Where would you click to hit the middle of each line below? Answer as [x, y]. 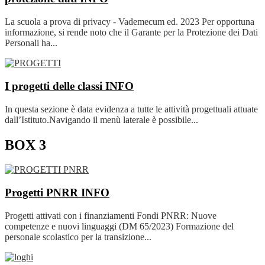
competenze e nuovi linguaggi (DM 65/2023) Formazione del [119, 226]
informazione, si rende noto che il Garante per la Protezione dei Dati [131, 33]
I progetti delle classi [55, 86]
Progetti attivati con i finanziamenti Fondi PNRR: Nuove [111, 215]
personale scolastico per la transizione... [78, 237]
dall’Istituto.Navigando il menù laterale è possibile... [101, 119]
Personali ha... [31, 43]
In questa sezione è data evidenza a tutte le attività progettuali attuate [131, 109]
